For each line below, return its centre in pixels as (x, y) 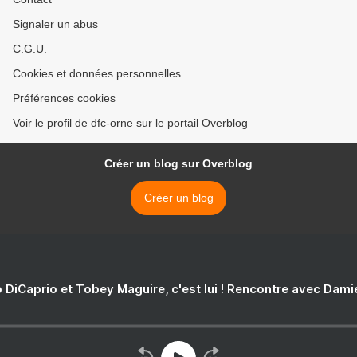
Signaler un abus (55, 24)
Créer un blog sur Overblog (178, 164)
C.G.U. (30, 49)
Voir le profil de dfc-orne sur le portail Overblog (130, 123)
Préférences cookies (64, 98)
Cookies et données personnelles (97, 74)
